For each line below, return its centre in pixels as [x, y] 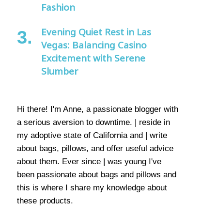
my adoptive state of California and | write [92, 136]
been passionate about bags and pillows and [96, 175]
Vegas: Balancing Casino [94, 45]
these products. [45, 201]
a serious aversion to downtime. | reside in [93, 123]
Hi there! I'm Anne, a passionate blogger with [97, 109]
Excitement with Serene [93, 58]
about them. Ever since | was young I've [89, 162]
